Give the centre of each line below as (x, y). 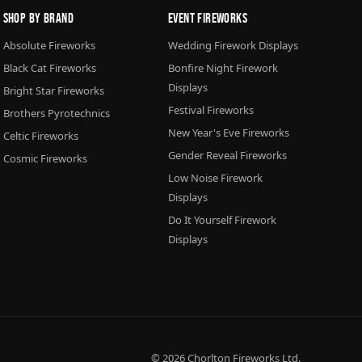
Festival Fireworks (210, 109)
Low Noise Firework (215, 177)
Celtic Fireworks (40, 135)
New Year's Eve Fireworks (228, 132)
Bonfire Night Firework (223, 67)
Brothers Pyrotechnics (56, 113)
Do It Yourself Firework (222, 219)
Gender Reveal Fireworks (227, 155)
